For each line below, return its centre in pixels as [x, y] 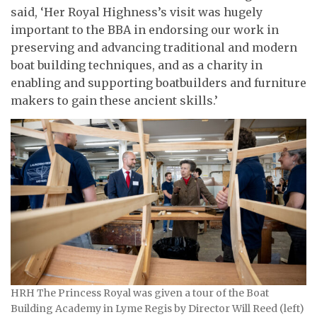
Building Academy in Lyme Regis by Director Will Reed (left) [157, 308]
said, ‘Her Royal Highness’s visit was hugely [137, 12]
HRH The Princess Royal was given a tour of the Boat [140, 293]
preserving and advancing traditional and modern [154, 48]
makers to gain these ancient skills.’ [114, 101]
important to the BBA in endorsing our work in [145, 30]
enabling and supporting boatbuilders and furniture [158, 83]
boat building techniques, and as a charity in [137, 65]
